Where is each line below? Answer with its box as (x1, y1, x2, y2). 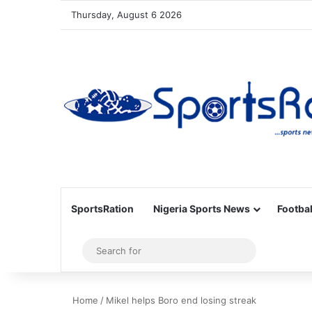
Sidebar (77, 244, 118, 258)
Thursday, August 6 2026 (71, 9, 182, 20)
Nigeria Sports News (153, 203, 250, 214)
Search (247, 244, 284, 257)
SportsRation (71, 203, 134, 214)
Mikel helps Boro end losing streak (106, 295, 256, 306)
